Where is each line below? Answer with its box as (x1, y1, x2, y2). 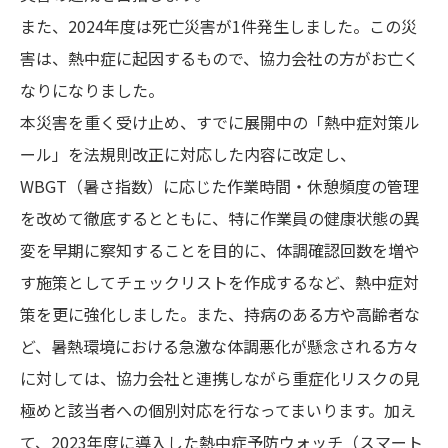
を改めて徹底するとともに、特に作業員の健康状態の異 (20, 206, 420, 231)
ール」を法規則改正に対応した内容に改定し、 (20, 142, 356, 167)
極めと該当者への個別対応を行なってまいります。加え (20, 398, 416, 423)
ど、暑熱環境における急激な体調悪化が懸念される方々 (20, 334, 419, 359)
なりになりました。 (20, 78, 164, 103)
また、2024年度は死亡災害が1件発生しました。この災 (20, 14, 417, 39)
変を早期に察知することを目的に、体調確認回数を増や (20, 238, 420, 263)
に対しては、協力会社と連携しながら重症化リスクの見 (20, 366, 420, 391)
